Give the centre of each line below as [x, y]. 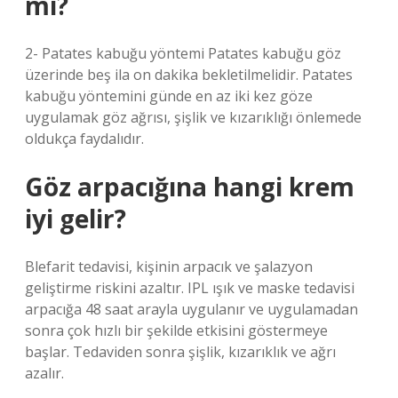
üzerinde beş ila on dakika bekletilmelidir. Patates [189, 75]
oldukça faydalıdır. [84, 139]
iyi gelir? [76, 219]
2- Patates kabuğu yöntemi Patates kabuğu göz [183, 53]
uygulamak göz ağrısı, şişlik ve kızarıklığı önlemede [193, 117]
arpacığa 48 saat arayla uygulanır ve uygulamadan [191, 309]
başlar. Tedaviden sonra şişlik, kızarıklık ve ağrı [180, 352]
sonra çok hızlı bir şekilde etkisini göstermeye [176, 330]
